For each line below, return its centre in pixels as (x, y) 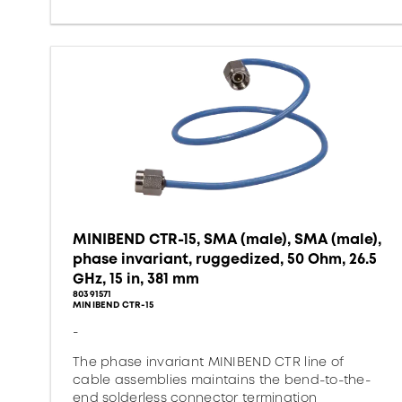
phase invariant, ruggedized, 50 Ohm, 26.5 (225, 259)
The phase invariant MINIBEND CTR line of (209, 362)
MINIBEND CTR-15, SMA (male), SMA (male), (227, 239)
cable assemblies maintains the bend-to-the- (222, 380)
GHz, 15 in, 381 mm (136, 279)
